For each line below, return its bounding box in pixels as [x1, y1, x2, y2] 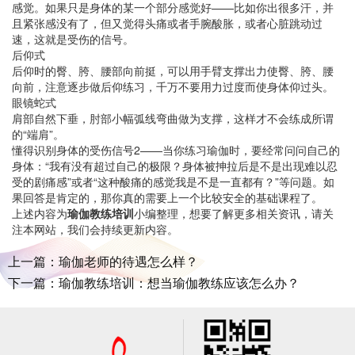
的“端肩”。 [12, 125, 64, 142]
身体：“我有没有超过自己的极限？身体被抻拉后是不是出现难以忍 [12, 157, 338, 174]
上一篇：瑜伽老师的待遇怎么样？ [8, 251, 198, 270]
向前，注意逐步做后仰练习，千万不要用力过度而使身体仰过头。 [12, 78, 334, 94]
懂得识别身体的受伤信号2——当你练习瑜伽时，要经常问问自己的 [12, 141, 340, 158]
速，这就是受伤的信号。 [12, 30, 134, 47]
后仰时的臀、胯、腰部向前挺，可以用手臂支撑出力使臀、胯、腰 [12, 62, 334, 78]
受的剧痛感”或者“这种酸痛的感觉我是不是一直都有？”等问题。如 [12, 173, 334, 189]
